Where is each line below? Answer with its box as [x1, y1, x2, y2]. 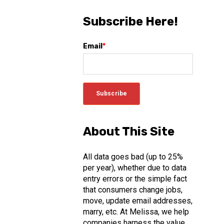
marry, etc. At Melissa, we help [82, 206, 189, 216]
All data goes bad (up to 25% [82, 151, 183, 161]
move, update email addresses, [82, 195, 192, 205]
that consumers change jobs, [82, 184, 182, 194]
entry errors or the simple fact [82, 173, 187, 183]
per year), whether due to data [82, 162, 186, 172]
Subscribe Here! [82, 14, 178, 29]
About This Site [82, 124, 174, 139]
